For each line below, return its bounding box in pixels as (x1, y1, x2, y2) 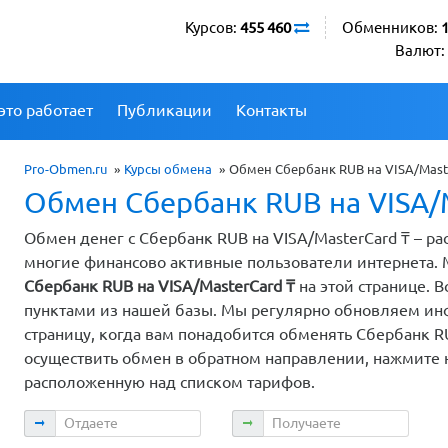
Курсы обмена (124, 161, 212, 176)
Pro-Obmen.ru (24, 161, 107, 176)
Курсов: (185, 19, 240, 36)
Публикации (117, 100, 212, 119)
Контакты (236, 100, 307, 119)
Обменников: (342, 19, 441, 36)
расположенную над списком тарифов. (24, 372, 315, 391)
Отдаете (23, 411, 84, 430)
